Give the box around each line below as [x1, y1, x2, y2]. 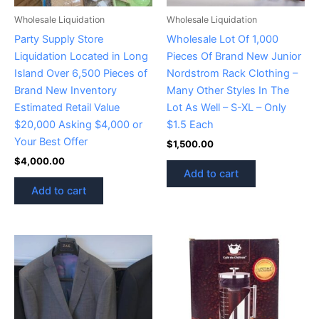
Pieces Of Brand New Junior [167, 49, 301, 63]
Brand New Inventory [14, 83, 117, 97]
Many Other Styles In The [167, 83, 289, 97]
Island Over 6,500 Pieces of [14, 66, 147, 80]
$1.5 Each [167, 117, 214, 131]
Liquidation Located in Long [14, 49, 148, 63]
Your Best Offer [14, 135, 88, 148]
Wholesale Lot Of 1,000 [167, 32, 278, 46]
